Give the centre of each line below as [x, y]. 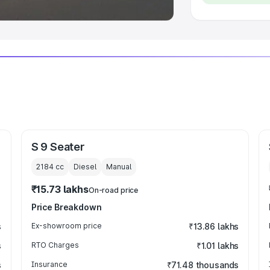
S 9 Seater [58, 147]
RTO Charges [55, 245]
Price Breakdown [66, 207]
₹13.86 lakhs [214, 226]
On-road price [113, 190]
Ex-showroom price [66, 226]
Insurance [49, 264]
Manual [118, 167]
